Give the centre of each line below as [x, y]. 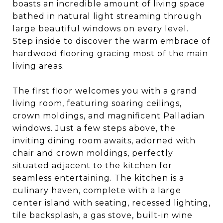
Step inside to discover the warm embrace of [111, 41]
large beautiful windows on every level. [101, 29]
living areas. [38, 66]
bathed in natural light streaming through [107, 16]
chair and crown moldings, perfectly [93, 153]
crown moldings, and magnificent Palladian [109, 116]
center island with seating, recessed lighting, [111, 203]
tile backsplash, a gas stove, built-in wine [103, 215]
